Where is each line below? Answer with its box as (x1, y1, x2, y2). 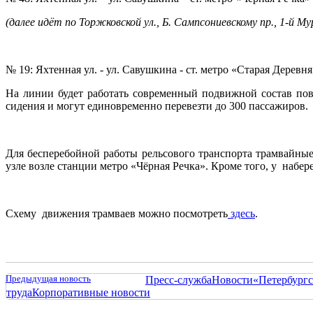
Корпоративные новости (32, 286, 150, 298)
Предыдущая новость (6, 272, 91, 284)
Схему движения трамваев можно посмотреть (6, 207, 228, 219)
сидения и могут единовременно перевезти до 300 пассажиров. (6, 99, 308, 112)
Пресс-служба (145, 273, 212, 286)
